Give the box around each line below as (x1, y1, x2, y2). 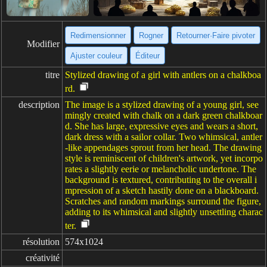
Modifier (27, 39, 60, 49)
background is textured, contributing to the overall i (65, 175, 257, 185)
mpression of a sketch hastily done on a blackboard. (65, 185, 259, 195)
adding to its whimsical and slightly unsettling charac (65, 207, 263, 217)
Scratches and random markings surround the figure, (65, 196, 261, 206)
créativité (26, 253, 60, 263)
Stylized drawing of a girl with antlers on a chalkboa (65, 70, 261, 80)
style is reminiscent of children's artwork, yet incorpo (65, 153, 263, 163)
